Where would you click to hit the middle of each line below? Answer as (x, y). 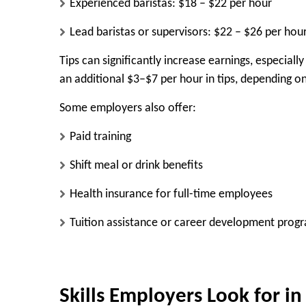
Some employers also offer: (128, 108)
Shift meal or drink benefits (136, 165)
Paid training (100, 137)
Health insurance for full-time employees (171, 194)
